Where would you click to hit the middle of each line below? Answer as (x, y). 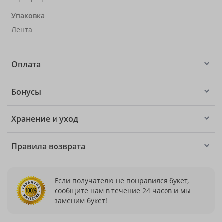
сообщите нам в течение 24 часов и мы (123, 190)
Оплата (26, 64)
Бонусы (26, 92)
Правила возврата (48, 146)
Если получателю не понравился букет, (122, 180)
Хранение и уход (45, 119)
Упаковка (28, 16)
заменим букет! (81, 200)
